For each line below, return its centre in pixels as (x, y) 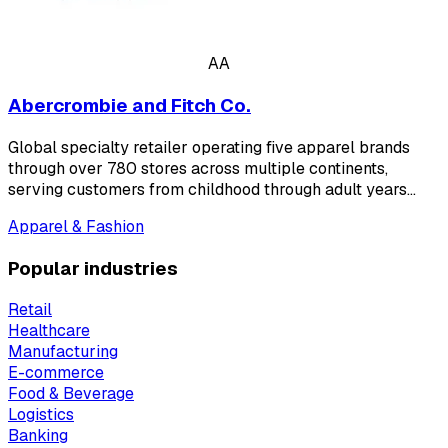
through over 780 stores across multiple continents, (198, 168)
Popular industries (93, 268)
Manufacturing (63, 352)
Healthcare (49, 331)
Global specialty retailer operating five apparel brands (209, 147)
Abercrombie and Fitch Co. (129, 106)
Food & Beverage (71, 394)
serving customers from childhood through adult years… (212, 189)
